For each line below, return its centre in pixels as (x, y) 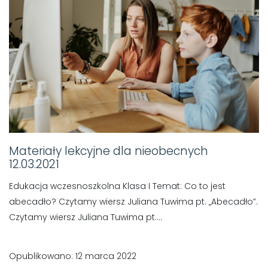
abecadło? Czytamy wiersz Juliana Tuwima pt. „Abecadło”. (133, 201)
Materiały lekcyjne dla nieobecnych (109, 151)
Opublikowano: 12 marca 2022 (73, 256)
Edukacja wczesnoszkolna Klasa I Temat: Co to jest (117, 186)
